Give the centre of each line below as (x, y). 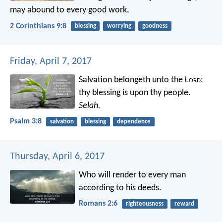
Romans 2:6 (98, 204)
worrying (119, 26)
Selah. (90, 106)
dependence (134, 121)
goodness (155, 26)
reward (184, 204)
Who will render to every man (133, 175)
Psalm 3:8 (26, 121)
